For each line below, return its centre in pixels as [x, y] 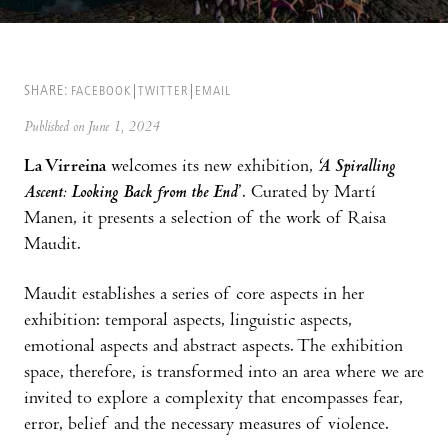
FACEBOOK [101, 91]
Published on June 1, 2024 [92, 127]
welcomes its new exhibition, [212, 167]
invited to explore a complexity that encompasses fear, [213, 399]
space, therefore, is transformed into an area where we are [224, 373]
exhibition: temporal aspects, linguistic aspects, [188, 321]
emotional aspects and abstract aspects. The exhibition [213, 347]
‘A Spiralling [356, 167]
